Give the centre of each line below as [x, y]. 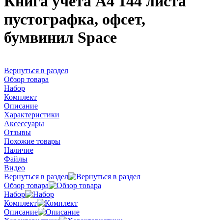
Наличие [19, 150]
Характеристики [32, 114]
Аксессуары [24, 123]
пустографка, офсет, [75, 19]
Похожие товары [32, 141]
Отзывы [17, 132]
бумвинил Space [60, 38]
